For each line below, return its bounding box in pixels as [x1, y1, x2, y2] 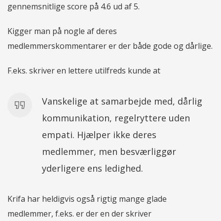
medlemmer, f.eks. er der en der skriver [7, 208, 151, 219]
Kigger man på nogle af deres [7, 25, 117, 37]
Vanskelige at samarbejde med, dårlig [42, 95, 202, 107]
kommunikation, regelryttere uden [42, 111, 190, 124]
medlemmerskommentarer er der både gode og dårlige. [7, 40, 213, 51]
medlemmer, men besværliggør [42, 145, 176, 157]
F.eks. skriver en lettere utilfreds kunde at [7, 65, 160, 76]
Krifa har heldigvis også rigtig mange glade [7, 193, 167, 204]
